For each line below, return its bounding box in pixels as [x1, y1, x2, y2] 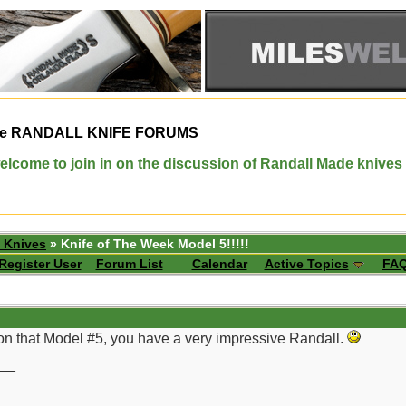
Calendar [191, 256, 247, 271]
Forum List [95, 256, 163, 271]
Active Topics [264, 256, 349, 271]
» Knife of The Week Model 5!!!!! [46, 237, 249, 251]
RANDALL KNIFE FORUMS [7, 125, 198, 140]
